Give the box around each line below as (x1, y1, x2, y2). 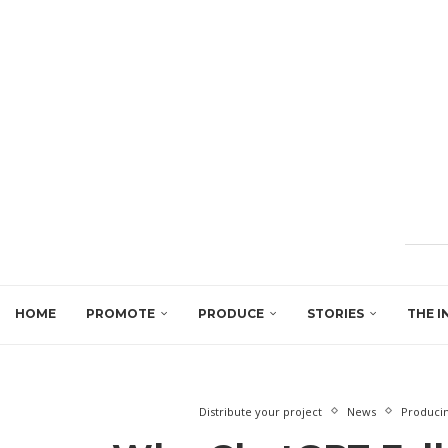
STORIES (307, 305, 364, 321)
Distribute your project (198, 403, 322, 419)
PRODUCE (198, 305, 264, 321)
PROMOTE (86, 305, 155, 321)
